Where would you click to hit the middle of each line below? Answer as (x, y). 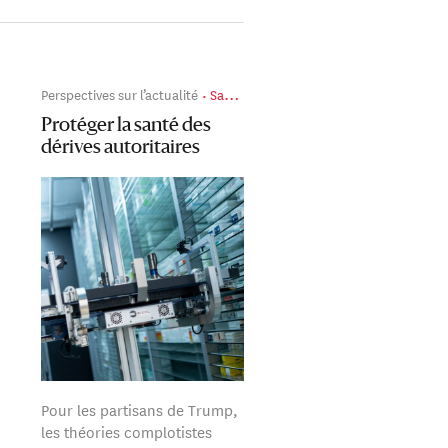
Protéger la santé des (125, 125)
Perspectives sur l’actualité (119, 94)
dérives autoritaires (120, 147)
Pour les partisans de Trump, (139, 409)
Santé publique (216, 94)
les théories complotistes (126, 431)
